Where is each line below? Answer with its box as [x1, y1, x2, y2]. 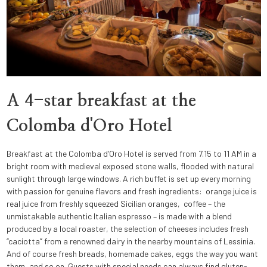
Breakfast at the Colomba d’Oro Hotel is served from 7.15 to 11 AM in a [6, 148, 256, 159]
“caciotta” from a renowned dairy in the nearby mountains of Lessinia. [6, 235, 255, 246]
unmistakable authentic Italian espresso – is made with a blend [6, 210, 232, 221]
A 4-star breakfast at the [6, 92, 196, 110]
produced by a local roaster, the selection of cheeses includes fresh [6, 223, 249, 234]
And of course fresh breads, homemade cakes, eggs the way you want [6, 248, 258, 259]
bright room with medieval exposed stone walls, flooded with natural [6, 160, 254, 171]
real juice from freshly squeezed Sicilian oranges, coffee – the [6, 198, 225, 209]
